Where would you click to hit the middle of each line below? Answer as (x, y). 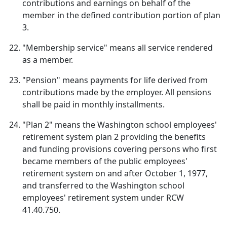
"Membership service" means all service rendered (118, 48)
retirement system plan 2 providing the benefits (114, 137)
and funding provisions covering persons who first (120, 149)
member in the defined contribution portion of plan (121, 15)
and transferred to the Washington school (103, 185)
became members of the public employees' (105, 161)
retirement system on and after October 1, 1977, (115, 173)
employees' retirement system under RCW (103, 198)
